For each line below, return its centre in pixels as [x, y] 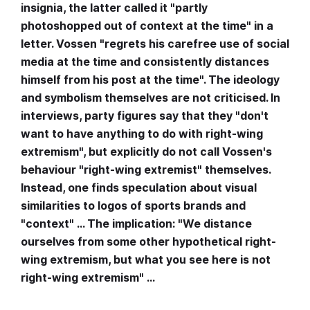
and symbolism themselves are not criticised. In [151, 98]
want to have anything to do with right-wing [142, 134]
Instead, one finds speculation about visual [139, 188]
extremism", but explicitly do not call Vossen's [146, 152]
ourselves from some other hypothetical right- [148, 242]
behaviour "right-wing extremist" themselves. [146, 170]
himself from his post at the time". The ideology [150, 80]
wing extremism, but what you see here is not [146, 260]
